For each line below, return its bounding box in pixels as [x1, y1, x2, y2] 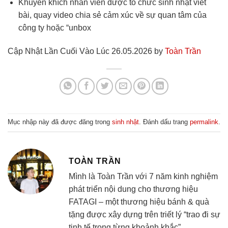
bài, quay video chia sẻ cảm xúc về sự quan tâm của [18, 11, 207, 20]
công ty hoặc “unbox [18, 23, 91, 33]
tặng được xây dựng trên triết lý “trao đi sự [69, 210, 220, 219]
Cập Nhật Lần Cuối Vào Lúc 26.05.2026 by [8, 46, 165, 55]
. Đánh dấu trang [139, 118, 190, 126]
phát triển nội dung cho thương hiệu [69, 185, 198, 193]
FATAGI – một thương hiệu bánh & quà [69, 197, 209, 206]
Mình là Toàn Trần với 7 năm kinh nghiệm [69, 172, 218, 181]
